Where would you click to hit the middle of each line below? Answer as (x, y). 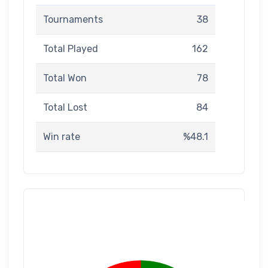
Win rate (62, 137)
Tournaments (73, 19)
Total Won (65, 78)
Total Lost (65, 107)
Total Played (71, 49)
